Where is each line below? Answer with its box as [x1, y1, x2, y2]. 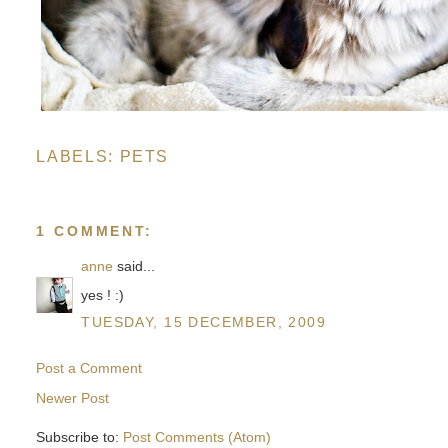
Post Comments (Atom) [123, 429, 272, 446]
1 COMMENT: [36, 222, 153, 239]
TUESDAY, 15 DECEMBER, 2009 [81, 313, 326, 330]
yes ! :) [81, 286, 125, 303]
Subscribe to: [36, 429, 124, 446]
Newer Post [36, 389, 110, 406]
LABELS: [36, 146, 120, 165]
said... [113, 257, 156, 274]
